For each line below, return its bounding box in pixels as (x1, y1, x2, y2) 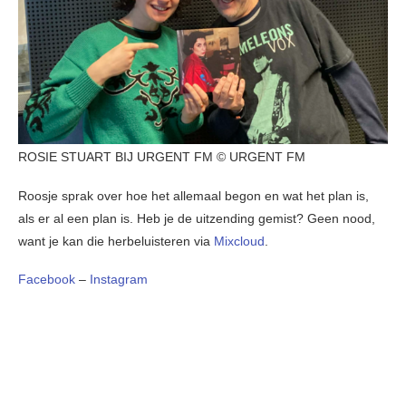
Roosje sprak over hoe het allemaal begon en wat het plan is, (18, 188, 369, 203)
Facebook (18, 271, 75, 286)
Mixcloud (214, 233, 265, 248)
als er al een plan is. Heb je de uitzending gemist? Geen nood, (18, 210, 375, 226)
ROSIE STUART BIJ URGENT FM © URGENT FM (18, 149, 305, 164)
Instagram (90, 271, 148, 286)
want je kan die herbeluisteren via (18, 233, 214, 248)
